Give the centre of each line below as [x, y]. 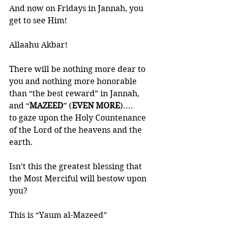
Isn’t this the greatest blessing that [77, 166]
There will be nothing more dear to [78, 69]
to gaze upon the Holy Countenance [79, 118]
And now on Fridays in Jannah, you [77, 8]
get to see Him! [38, 21]
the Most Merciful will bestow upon [79, 179]
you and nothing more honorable [74, 81]
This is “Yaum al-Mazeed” [58, 215]
